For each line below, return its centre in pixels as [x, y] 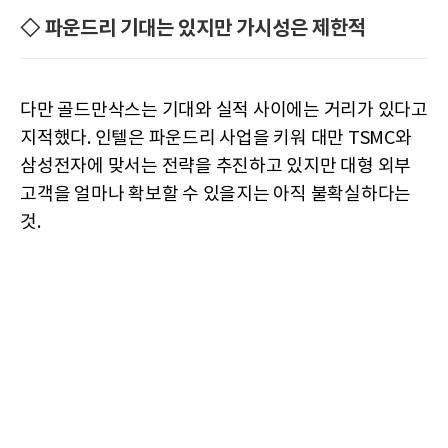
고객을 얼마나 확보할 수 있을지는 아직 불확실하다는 [215, 194]
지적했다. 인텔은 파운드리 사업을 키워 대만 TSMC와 [216, 138]
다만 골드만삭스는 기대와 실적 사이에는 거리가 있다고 [224, 110]
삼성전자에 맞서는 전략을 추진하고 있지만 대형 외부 [215, 166]
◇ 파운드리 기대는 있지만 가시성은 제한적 [193, 28]
